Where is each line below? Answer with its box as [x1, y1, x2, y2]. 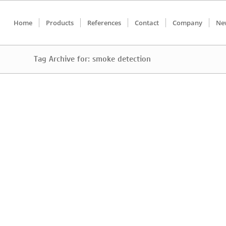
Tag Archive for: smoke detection [34, 54, 151, 64]
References [87, 18, 121, 27]
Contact [134, 18, 159, 27]
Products [45, 18, 74, 27]
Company [172, 18, 202, 27]
